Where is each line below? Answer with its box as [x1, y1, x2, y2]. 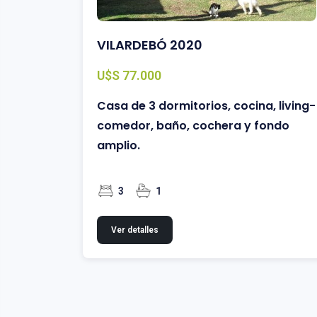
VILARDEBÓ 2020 [97, 35, 202, 54]
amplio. [97, 137, 140, 154]
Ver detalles [111, 224, 158, 235]
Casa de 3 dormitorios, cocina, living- [97, 97, 316, 114]
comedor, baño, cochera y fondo [97, 117, 289, 134]
